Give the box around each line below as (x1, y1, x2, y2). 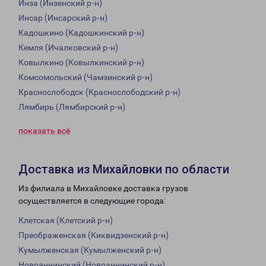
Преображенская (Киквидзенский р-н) (18, 230, 169, 240)
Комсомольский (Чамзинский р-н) (18, 72, 153, 83)
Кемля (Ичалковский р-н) (18, 43, 118, 53)
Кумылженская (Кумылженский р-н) (18, 245, 161, 255)
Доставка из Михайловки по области (18, 162, 229, 177)
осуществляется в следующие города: (18, 196, 166, 206)
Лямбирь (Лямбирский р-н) (18, 102, 125, 112)
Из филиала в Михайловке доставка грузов (18, 183, 188, 194)
